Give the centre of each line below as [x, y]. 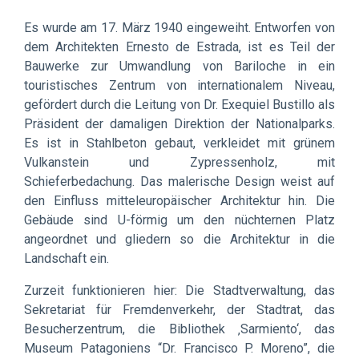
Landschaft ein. [67, 258]
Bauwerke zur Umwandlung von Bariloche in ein [179, 66]
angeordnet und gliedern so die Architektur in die [179, 239]
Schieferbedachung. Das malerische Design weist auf [179, 181]
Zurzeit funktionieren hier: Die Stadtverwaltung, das [179, 290]
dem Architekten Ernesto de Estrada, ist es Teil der [179, 46]
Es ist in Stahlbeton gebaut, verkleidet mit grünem [179, 143]
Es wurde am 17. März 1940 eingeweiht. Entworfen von [179, 27]
